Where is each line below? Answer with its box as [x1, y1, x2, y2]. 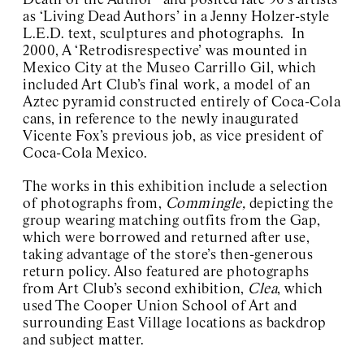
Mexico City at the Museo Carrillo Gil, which [23, 61, 317, 76]
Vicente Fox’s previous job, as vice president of [23, 129, 323, 145]
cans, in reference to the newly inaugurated [23, 112, 299, 128]
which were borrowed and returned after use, [23, 231, 310, 246]
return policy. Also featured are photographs [23, 265, 310, 280]
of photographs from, [23, 197, 166, 212]
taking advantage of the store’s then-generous [23, 248, 314, 263]
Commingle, [165, 197, 246, 212]
